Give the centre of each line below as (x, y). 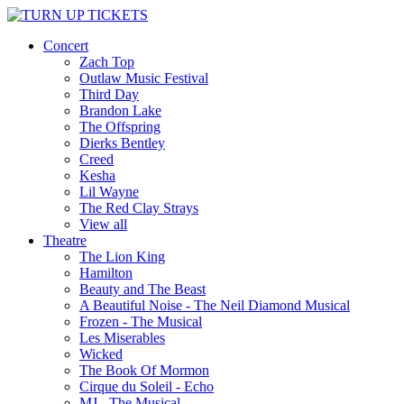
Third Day (109, 94)
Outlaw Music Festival (144, 78)
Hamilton (106, 273)
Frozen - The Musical (141, 321)
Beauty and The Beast (142, 289)
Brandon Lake (120, 110)
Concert (66, 46)
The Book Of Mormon (144, 370)
